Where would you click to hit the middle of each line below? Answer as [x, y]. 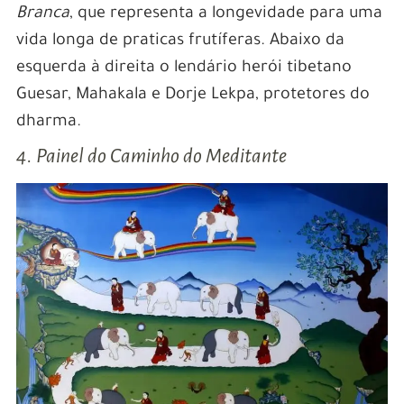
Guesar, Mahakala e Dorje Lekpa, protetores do [193, 95]
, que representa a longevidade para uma [225, 14]
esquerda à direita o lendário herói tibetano [184, 68]
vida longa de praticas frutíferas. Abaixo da [180, 41]
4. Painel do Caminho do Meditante [151, 156]
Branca [42, 14]
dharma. [48, 122]
